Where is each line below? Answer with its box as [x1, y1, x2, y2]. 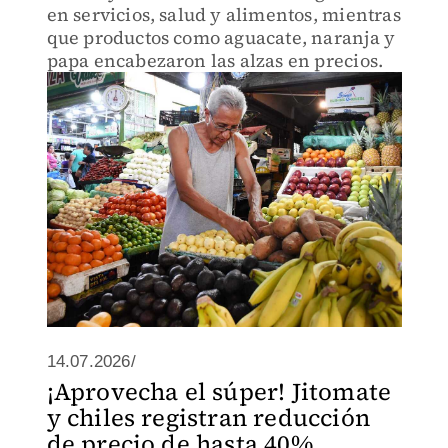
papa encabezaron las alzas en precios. [46, 48, 384, 73]
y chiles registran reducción [46, 401, 371, 434]
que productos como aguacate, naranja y [46, 25, 396, 50]
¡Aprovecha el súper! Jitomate [46, 375, 392, 408]
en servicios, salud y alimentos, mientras [46, 2, 401, 27]
